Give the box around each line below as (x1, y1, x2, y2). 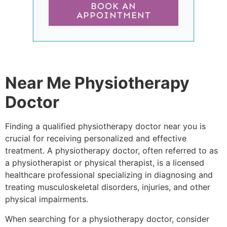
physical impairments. (5, 194, 88, 205)
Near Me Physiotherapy (5, 73, 190, 93)
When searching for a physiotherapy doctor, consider (5, 213, 209, 224)
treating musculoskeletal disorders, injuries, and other (5, 182, 210, 193)
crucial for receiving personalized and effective (5, 133, 186, 144)
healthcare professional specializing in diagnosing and (5, 170, 213, 180)
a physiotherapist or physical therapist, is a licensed (5, 158, 204, 168)
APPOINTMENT (76, 10, 151, 21)
